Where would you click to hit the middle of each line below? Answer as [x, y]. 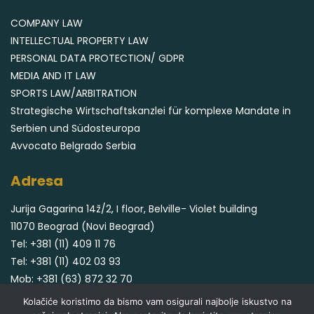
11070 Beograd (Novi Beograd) [83, 227]
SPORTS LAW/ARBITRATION [74, 94]
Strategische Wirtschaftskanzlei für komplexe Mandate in [151, 111]
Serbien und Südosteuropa [75, 129]
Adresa [37, 181]
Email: [26, 297]
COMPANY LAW [47, 23]
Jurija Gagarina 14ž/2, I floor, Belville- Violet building [134, 209]
